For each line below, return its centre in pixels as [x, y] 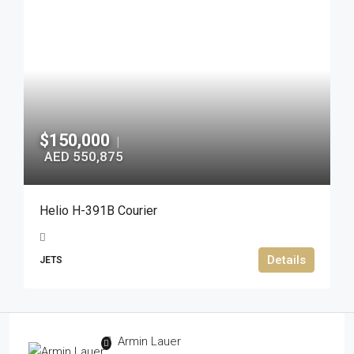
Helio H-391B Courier [98, 211]
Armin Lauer [148, 341]
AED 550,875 [84, 156]
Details [286, 260]
